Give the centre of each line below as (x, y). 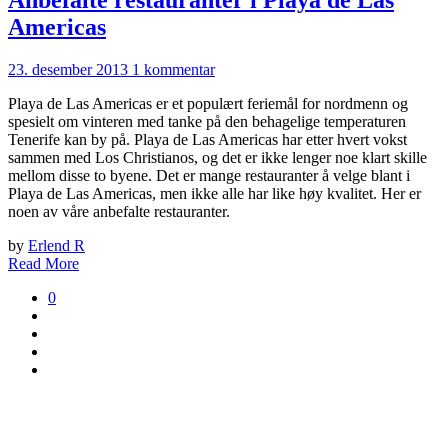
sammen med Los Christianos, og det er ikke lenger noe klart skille (217, 158)
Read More (43, 264)
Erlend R (56, 246)
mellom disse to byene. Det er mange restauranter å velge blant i (209, 176)
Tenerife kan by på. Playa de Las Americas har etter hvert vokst (207, 140)
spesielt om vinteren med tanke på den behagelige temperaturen (207, 122)
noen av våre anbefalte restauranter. (119, 212)
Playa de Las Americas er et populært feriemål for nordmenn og (208, 104)
